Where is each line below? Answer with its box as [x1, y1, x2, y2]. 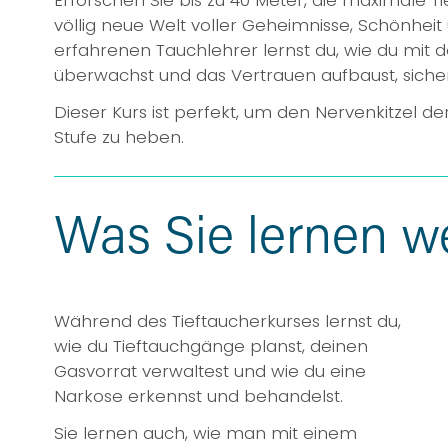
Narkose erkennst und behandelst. [53, 383, 343, 408]
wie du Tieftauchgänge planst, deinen [53, 333, 368, 358]
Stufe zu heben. [53, 124, 184, 149]
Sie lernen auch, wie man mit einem [53, 420, 357, 445]
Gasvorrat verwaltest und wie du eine [53, 358, 366, 383]
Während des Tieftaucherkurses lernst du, [53, 308, 401, 333]
